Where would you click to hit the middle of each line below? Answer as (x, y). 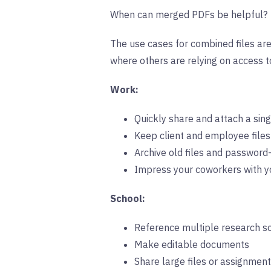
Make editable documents (192, 245)
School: (128, 199)
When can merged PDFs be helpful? (189, 15)
